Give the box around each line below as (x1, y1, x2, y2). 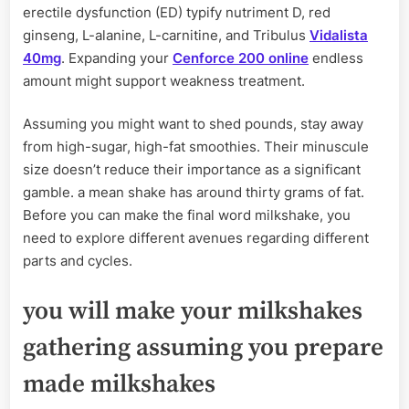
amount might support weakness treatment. (23, 71, 305, 89)
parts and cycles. (23, 252, 132, 270)
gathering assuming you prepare (23, 331, 383, 363)
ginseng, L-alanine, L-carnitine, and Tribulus (23, 26, 309, 44)
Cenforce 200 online (173, 48, 309, 67)
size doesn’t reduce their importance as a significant (23, 161, 361, 179)
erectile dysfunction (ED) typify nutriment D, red (23, 3, 330, 21)
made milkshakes (23, 368, 215, 400)
